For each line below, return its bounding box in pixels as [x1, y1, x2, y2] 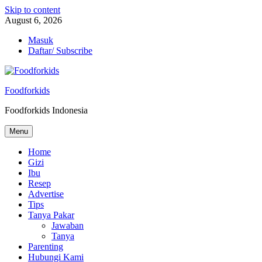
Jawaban [51, 220, 84, 230]
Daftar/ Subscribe [28, 46, 92, 56]
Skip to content [5, 5, 60, 15]
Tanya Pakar [28, 210, 74, 220]
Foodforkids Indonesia [5, 105, 88, 115]
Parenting [28, 242, 63, 251]
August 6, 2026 [5, 15, 62, 25]
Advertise [28, 189, 64, 199]
